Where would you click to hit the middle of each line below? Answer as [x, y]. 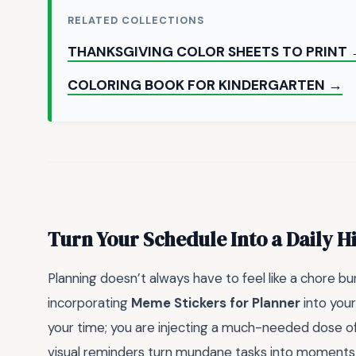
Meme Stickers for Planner [216, 302]
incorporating [89, 302]
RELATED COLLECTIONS [136, 21]
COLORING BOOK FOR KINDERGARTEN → [205, 85]
